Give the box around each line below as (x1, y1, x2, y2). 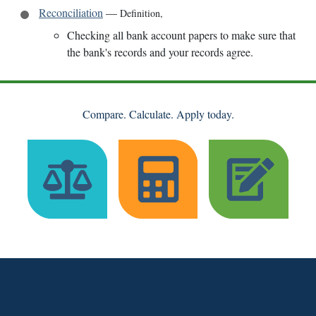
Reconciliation (39, 4, 103, 20)
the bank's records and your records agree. (67, 44, 253, 59)
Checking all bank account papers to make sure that (67, 27, 296, 42)
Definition (120, 6, 160, 20)
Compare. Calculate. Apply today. (82, 106, 234, 121)
